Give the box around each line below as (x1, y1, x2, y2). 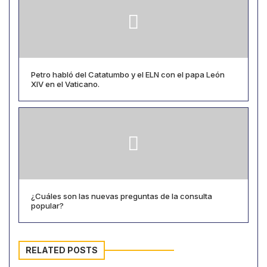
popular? (31, 200, 64, 210)
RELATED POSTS (26, 244, 98, 255)
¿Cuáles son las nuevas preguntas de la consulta (31, 191, 212, 201)
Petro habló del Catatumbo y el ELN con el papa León (31, 69, 225, 79)
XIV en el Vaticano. (31, 79, 100, 89)
